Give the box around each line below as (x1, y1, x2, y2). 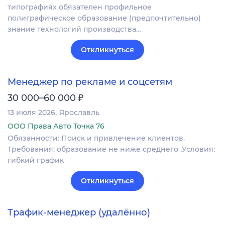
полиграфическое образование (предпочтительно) (8, 14, 201, 23)
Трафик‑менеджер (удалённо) (8, 206, 150, 218)
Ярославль (59, 107, 99, 117)
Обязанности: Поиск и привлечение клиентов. (8, 133, 185, 143)
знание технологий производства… (8, 25, 141, 34)
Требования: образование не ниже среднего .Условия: (8, 144, 215, 154)
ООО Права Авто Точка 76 (8, 121, 104, 131)
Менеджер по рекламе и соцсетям (8, 76, 172, 87)
